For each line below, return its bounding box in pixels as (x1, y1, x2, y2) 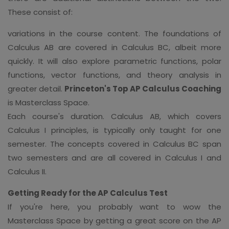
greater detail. (8, 83, 64, 94)
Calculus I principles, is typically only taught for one (8, 124, 221, 135)
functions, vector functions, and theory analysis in (8, 69, 221, 80)
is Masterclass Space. (8, 97, 89, 108)
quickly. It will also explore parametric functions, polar (8, 55, 221, 66)
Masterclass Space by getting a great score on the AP (8, 215, 221, 226)
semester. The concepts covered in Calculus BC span (8, 138, 221, 149)
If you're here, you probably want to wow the (8, 201, 221, 212)
